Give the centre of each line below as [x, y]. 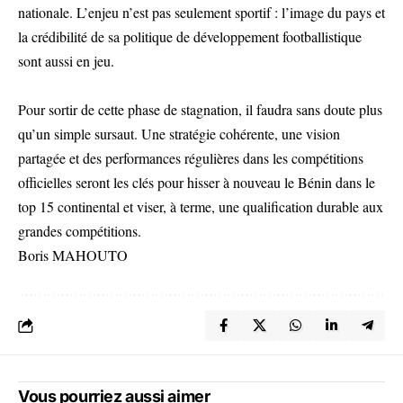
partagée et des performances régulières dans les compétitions [191, 158]
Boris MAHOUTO [73, 255]
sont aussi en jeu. [66, 61]
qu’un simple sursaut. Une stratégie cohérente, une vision [179, 134]
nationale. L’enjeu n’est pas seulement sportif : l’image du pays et [201, 12]
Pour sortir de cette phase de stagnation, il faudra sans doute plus [200, 109]
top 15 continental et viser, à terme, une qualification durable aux [201, 206]
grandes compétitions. [80, 231]
